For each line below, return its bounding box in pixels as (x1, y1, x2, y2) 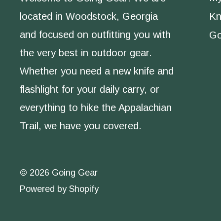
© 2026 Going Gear (20, 168, 98, 178)
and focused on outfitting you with (20, 29, 171, 40)
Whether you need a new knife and (20, 66, 174, 77)
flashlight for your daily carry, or (20, 84, 159, 95)
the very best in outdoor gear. (20, 47, 152, 59)
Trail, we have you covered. (20, 120, 142, 132)
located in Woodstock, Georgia (20, 11, 158, 22)
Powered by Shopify (20, 184, 99, 194)
